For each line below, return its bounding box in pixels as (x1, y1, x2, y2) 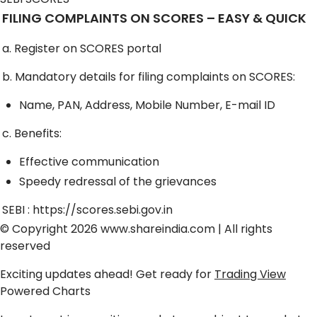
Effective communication (19, 153, 159, 170)
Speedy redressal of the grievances (19, 173, 217, 190)
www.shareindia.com (100, 220, 215, 237)
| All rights (215, 220, 272, 237)
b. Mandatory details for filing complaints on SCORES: (2, 68, 295, 85)
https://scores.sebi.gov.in (33, 201, 173, 218)
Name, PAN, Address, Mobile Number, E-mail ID (19, 96, 275, 113)
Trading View (214, 265, 286, 282)
